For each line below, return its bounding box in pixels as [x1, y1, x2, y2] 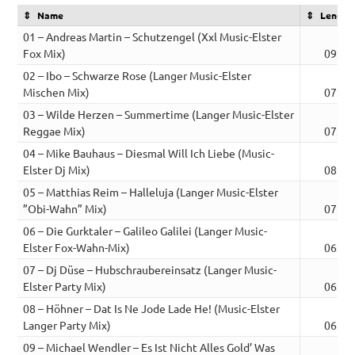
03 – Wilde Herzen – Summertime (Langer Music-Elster [23, 107, 295, 122]
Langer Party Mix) [23, 318, 112, 333]
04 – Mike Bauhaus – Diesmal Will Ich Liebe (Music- [23, 146, 275, 161]
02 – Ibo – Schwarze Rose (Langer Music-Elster [23, 68, 252, 83]
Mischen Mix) [23, 85, 90, 100]
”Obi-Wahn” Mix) [23, 201, 108, 216]
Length [320, 9, 353, 22]
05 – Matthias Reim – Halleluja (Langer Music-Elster [23, 185, 279, 200]
